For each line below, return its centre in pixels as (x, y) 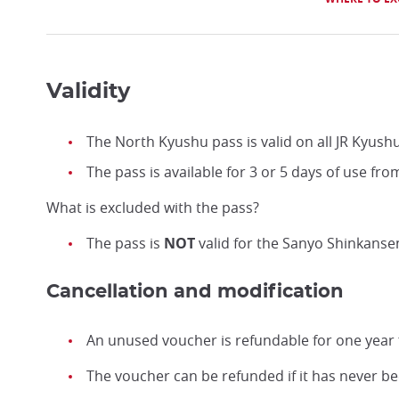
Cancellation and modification (195, 291)
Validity (88, 91)
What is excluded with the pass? (155, 207)
